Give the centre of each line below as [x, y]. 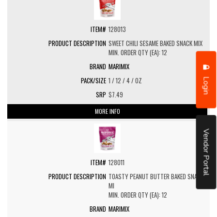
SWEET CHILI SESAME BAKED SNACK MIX [155, 43]
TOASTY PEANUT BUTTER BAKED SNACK [156, 176]
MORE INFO [107, 111]
